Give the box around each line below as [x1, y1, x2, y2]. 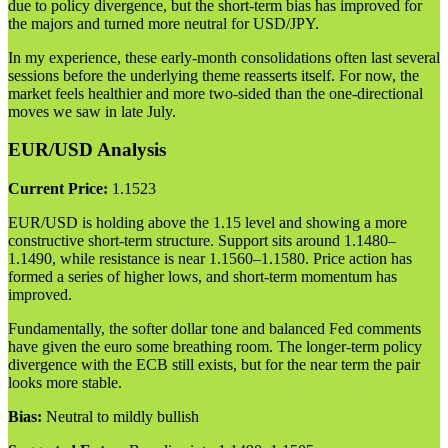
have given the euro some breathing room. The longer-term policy [8, 338, 422, 355]
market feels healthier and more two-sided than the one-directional [8, 84, 423, 102]
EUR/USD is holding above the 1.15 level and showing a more [8, 214, 407, 231]
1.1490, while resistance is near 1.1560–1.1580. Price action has [8, 250, 412, 267]
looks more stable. [8, 374, 122, 391]
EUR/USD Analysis [8, 139, 166, 161]
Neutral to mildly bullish [42, 408, 199, 425]
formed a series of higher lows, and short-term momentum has [8, 268, 397, 285]
